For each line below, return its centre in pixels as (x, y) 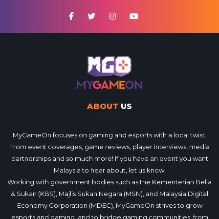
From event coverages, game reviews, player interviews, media (109, 146)
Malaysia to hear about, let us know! (109, 170)
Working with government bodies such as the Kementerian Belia (109, 182)
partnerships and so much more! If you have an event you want (109, 158)
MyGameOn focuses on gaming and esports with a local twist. (109, 135)
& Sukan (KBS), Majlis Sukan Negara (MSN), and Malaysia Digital (109, 193)
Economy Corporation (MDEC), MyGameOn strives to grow (109, 205)
